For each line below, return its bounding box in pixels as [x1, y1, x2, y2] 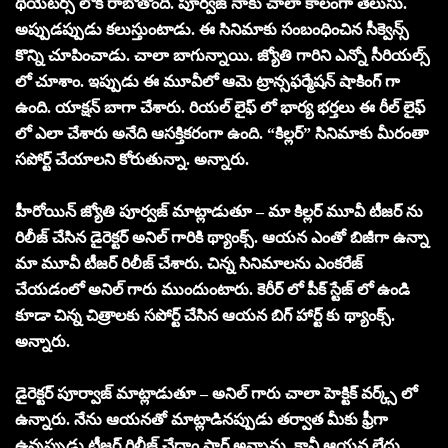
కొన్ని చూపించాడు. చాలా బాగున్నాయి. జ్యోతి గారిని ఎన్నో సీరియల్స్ [15, 46, 430, 64]
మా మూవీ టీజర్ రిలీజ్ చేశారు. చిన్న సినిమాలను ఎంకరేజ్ [15, 254, 363, 272]
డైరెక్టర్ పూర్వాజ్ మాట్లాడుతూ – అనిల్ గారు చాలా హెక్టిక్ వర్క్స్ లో [15, 384, 417, 402]
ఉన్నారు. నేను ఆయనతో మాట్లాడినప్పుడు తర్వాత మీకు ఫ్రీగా [15, 410, 388, 428]
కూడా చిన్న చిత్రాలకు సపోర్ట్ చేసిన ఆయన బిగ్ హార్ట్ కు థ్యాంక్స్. [15, 306, 395, 324]
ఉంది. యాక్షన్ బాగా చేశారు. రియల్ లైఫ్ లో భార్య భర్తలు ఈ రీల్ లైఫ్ [15, 98, 425, 116]
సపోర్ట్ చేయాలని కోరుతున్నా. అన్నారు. [15, 150, 249, 168]
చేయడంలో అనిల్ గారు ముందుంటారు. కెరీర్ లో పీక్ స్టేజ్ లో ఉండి [15, 280, 410, 298]
